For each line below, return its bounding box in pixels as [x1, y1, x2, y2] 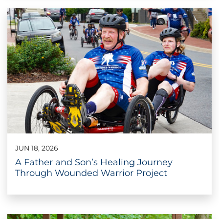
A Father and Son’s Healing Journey [15, 156, 173, 168]
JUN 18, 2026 [15, 143, 58, 153]
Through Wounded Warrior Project [15, 167, 167, 178]
